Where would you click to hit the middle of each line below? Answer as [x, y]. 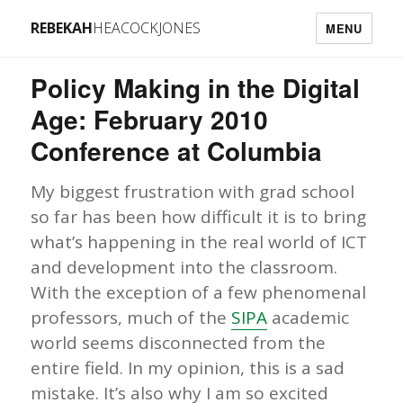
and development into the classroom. [184, 267]
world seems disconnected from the [179, 343]
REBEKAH [62, 28]
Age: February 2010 [150, 119]
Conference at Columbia [177, 151]
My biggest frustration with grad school [193, 192]
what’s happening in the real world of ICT [199, 242]
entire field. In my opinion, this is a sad [188, 368]
